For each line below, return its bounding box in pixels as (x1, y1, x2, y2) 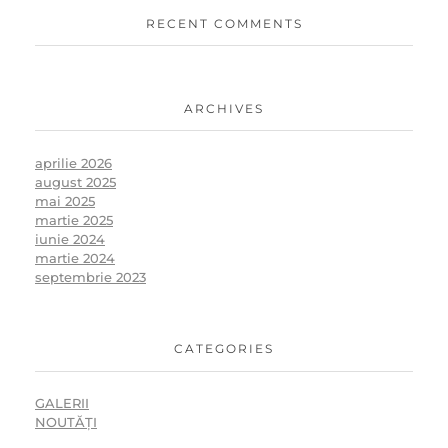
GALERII (35, 395, 89, 412)
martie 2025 (35, 211, 113, 228)
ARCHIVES (184, 100, 264, 116)
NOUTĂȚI (35, 414, 97, 431)
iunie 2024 (35, 230, 105, 247)
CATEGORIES (174, 341, 274, 357)
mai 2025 (35, 192, 95, 209)
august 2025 (35, 173, 116, 190)
